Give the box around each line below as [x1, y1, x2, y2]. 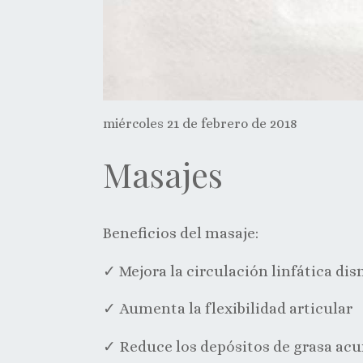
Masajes [103, 152, 224, 198]
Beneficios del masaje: [103, 224, 259, 241]
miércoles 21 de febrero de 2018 [103, 115, 298, 131]
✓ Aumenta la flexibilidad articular [103, 300, 353, 318]
